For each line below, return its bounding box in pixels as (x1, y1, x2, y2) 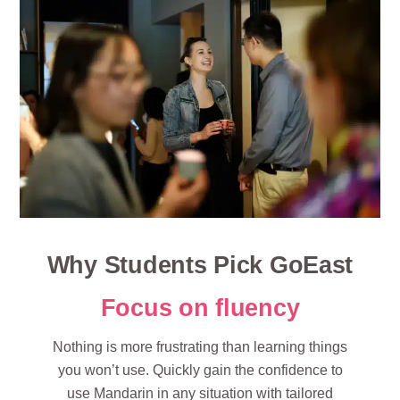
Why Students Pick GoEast (46, 250, 354, 279)
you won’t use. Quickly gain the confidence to (57, 362, 343, 379)
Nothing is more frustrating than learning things (53, 339, 347, 355)
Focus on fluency (100, 294, 300, 322)
